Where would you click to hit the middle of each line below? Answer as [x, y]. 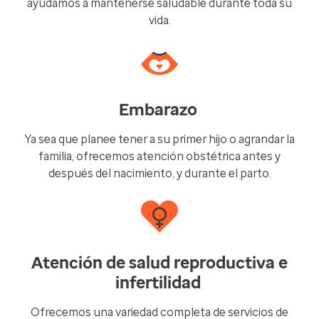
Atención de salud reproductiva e [159, 263]
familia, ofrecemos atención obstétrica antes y [159, 156]
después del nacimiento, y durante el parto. [159, 173]
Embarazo [159, 110]
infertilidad [159, 283]
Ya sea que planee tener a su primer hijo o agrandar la [159, 139]
